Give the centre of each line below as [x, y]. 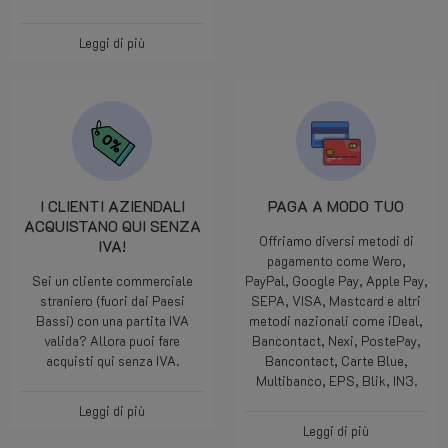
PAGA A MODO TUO [336, 206]
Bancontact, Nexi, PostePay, [336, 340]
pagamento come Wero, [336, 260]
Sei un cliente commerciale [112, 280]
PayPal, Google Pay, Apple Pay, [336, 280]
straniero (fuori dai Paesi [112, 300]
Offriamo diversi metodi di [336, 240]
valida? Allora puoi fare [112, 340]
